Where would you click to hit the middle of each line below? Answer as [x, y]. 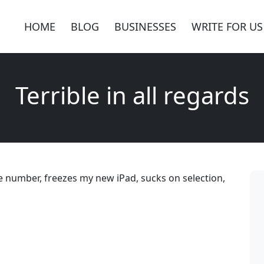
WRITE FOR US [227, 26]
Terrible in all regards [132, 95]
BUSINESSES [145, 26]
